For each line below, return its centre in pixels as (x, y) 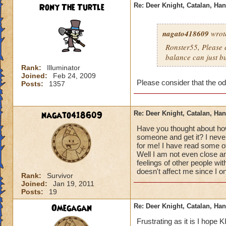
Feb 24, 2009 (74, 76)
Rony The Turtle (72, 8)
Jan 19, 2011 (74, 184)
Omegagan (72, 208)
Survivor (60, 176)
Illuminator (64, 68)
